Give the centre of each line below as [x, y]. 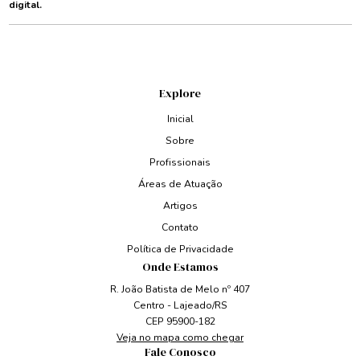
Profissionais [180, 163]
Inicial [180, 119]
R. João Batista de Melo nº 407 [180, 290]
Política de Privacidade [180, 250]
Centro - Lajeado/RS [180, 306]
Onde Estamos [180, 266]
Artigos [180, 206]
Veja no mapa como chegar [180, 338]
